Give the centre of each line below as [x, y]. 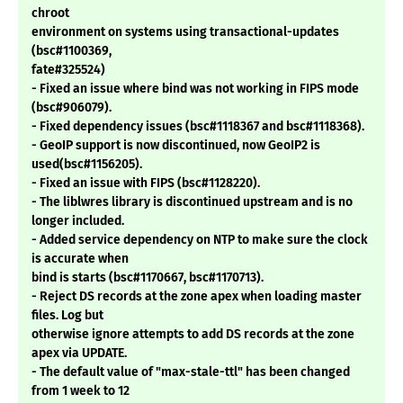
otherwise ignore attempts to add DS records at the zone [193, 335]
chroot [50, 13]
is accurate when [80, 259]
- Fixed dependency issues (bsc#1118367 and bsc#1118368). [198, 127]
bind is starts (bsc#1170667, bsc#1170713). [148, 278]
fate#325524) [68, 70]
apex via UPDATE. [79, 354]
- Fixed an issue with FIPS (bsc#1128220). [146, 184]
